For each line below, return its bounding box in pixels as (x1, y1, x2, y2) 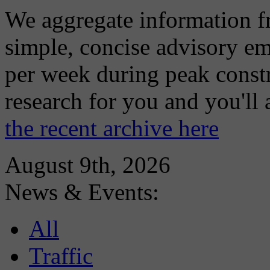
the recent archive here (5, 115, 219, 142)
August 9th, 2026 (5, 152, 171, 178)
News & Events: (5, 179, 159, 206)
